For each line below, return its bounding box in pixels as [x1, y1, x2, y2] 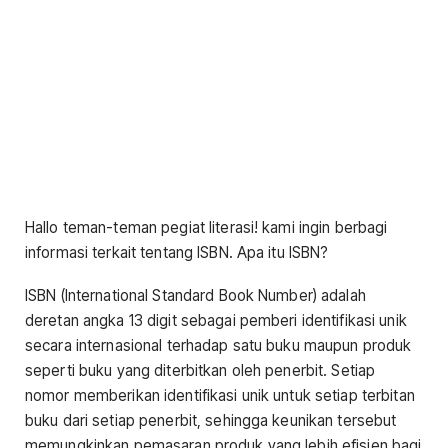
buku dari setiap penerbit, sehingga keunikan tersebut [25, 411, 397, 431]
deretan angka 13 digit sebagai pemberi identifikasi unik [25, 311, 407, 331]
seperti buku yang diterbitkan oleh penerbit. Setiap [25, 361, 376, 381]
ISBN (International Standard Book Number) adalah [25, 286, 366, 306]
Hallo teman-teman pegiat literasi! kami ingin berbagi [25, 218, 388, 237]
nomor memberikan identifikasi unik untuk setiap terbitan [25, 386, 415, 406]
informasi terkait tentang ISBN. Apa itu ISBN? [25, 243, 329, 262]
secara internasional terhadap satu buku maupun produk [25, 336, 412, 356]
